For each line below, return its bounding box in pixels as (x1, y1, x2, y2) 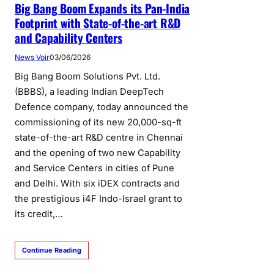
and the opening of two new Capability (15, 147, 180, 158)
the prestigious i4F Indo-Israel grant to (15, 193, 182, 204)
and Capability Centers (15, 28, 122, 46)
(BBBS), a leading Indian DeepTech (15, 86, 164, 97)
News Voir (15, 52, 50, 62)
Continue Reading (22, 245, 81, 254)
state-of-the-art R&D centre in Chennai (15, 131, 183, 143)
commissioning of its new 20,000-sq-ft (15, 116, 182, 128)
